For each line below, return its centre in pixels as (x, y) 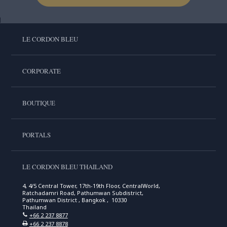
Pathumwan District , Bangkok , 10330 (74, 200)
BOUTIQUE (39, 103)
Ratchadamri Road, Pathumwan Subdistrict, (83, 193)
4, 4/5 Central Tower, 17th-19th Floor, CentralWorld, (91, 186)
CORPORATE (41, 71)
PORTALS (36, 135)
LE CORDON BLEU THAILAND (67, 167)
